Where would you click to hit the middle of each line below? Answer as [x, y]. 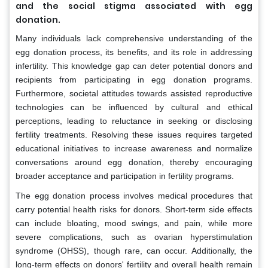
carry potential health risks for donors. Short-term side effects [134, 209]
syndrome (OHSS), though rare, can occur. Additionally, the [134, 250]
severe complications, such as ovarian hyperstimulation [134, 237]
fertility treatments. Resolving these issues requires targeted [134, 134]
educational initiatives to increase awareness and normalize [134, 148]
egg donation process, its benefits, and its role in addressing [134, 52]
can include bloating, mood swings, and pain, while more [134, 223]
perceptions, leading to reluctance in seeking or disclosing [134, 121]
